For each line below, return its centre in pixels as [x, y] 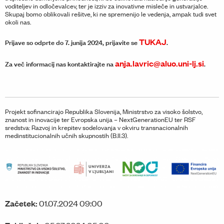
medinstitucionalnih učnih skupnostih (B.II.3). [66, 135]
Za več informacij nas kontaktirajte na [60, 64]
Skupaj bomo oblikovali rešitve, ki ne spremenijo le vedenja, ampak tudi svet [111, 14]
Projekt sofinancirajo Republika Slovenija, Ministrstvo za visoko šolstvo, [104, 111]
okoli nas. [18, 22]
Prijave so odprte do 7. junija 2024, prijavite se [72, 42]
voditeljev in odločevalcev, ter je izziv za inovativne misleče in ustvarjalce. [106, 6]
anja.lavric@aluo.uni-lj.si [159, 63]
